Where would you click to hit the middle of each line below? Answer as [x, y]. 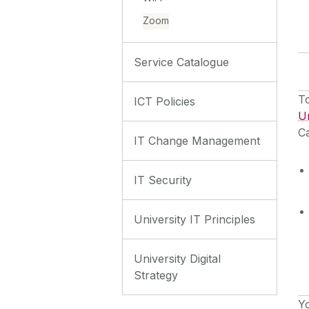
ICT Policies [165, 101]
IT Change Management [197, 140]
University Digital [177, 258]
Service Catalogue [181, 62]
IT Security [163, 180]
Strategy [156, 275]
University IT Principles [195, 219]
